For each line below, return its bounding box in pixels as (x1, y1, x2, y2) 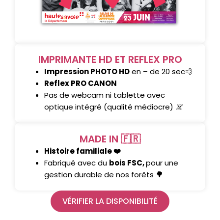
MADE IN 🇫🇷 (80, 132, 140, 146)
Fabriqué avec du (44, 157, 109, 168)
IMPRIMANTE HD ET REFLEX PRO (38, 52, 182, 66)
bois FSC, (109, 157, 146, 168)
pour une (146, 157, 178, 168)
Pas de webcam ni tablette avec (44, 89, 165, 100)
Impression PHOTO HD (44, 66, 130, 77)
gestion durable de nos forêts (44, 169, 156, 180)
